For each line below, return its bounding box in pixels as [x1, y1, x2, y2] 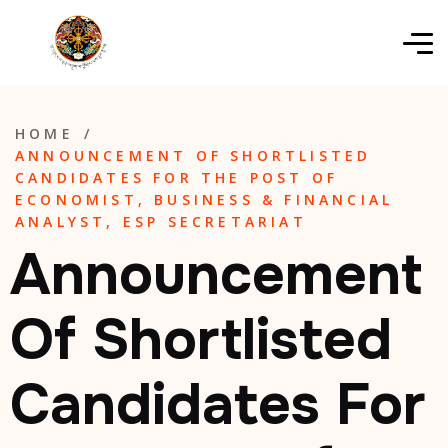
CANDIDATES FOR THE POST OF [15, 168, 339, 187]
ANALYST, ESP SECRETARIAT [15, 212, 307, 231]
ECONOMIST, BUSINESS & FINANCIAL [15, 190, 394, 209]
